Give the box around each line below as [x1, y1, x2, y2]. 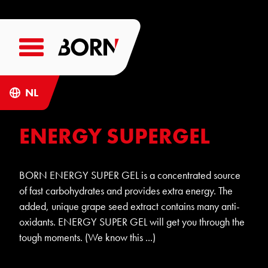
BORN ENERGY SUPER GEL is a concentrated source [19, 169, 240, 182]
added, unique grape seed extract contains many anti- [19, 200, 240, 213]
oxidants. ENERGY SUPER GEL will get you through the [19, 215, 245, 229]
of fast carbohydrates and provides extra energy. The [19, 184, 233, 197]
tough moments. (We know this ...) [19, 231, 156, 244]
